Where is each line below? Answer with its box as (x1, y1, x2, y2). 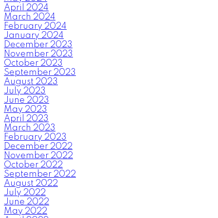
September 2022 (4, 169, 76, 179)
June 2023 (4, 95, 49, 105)
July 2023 (4, 86, 46, 95)
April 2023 (4, 114, 49, 123)
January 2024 (4, 31, 64, 40)
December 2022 (4, 142, 73, 151)
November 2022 (4, 151, 73, 160)
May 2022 (4, 206, 47, 216)
